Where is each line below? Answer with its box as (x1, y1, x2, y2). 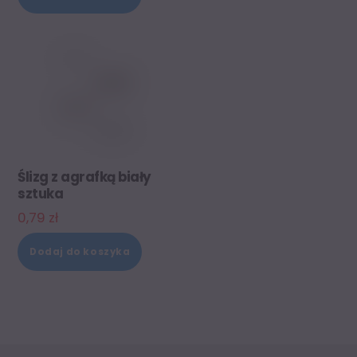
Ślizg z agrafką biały (18, 167, 151, 186)
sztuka (18, 183, 64, 203)
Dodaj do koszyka (29, 245, 131, 258)
